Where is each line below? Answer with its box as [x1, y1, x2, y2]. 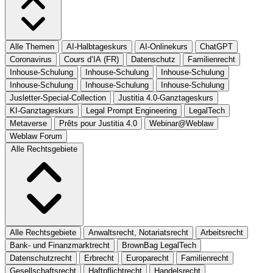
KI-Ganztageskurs [10, 105, 74, 115]
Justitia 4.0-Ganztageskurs [118, 93, 213, 102]
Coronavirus [10, 54, 52, 64]
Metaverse [10, 118, 47, 128]
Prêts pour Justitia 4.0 [59, 118, 137, 128]
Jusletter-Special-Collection [10, 93, 106, 102]
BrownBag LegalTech [122, 240, 196, 250]
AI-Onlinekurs [140, 41, 188, 51]
